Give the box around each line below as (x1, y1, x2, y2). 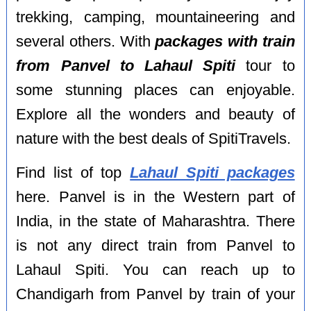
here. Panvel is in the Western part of (16, 188, 295, 205)
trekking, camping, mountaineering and (16, 9, 295, 26)
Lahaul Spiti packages (130, 164, 295, 181)
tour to (235, 58, 295, 75)
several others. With (16, 33, 155, 51)
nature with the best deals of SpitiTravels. (16, 131, 292, 148)
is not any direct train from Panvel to (16, 237, 295, 254)
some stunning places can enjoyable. (16, 82, 295, 99)
